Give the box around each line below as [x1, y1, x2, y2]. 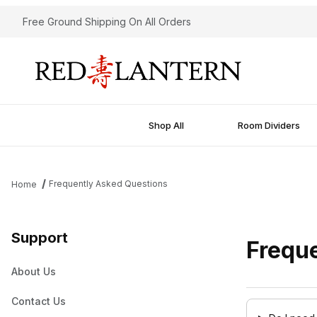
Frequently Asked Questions [48, 178, 168, 189]
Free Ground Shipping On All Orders [23, 16, 191, 28]
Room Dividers [237, 119, 300, 131]
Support [11, 229, 68, 246]
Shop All [148, 119, 184, 131]
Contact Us [11, 295, 66, 307]
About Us [11, 265, 56, 277]
